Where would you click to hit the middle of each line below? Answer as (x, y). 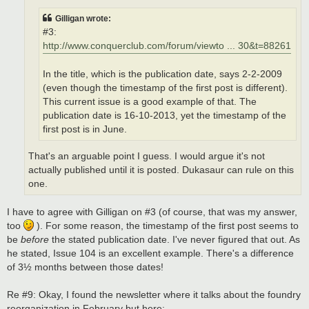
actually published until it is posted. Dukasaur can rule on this (161, 170)
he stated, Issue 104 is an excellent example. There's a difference (150, 253)
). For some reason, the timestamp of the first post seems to (166, 225)
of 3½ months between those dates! (85, 267)
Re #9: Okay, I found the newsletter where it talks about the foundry (154, 294)
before (35, 239)
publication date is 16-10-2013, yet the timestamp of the (165, 115)
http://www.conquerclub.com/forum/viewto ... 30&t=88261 (167, 46)
